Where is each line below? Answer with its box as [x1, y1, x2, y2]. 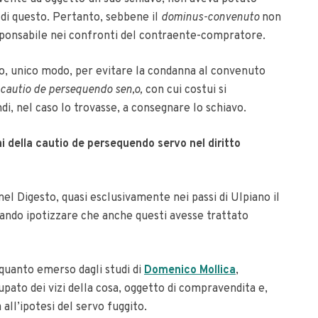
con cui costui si [146, 83, 226, 97]
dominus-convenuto [161, 11, 262, 25]
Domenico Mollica [144, 263, 236, 278]
